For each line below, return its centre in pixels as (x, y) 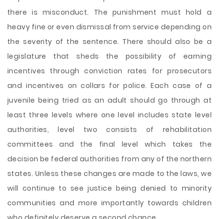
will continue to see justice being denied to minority (109, 188)
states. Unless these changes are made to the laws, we (109, 174)
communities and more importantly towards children (109, 203)
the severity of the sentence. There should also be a (109, 42)
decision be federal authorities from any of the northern (109, 159)
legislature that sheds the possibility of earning (109, 56)
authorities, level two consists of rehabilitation (109, 130)
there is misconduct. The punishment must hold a (109, 12)
